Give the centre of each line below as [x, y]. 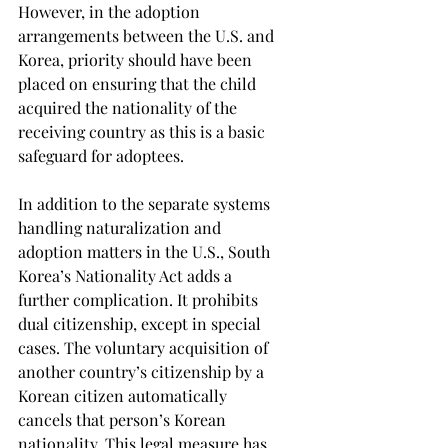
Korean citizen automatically [124, 395]
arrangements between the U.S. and [148, 35]
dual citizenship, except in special [141, 323]
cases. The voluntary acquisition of [145, 347]
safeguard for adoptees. [101, 155]
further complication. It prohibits [140, 299]
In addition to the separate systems [146, 203]
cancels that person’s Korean [124, 419]
